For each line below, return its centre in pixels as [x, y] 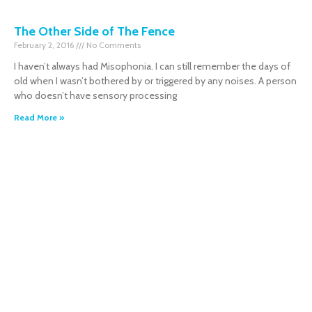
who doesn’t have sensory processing [95, 95]
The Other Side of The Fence [94, 31]
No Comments [112, 45]
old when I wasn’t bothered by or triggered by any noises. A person [155, 81]
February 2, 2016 [45, 45]
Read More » [39, 117]
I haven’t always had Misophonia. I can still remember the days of [152, 66]
